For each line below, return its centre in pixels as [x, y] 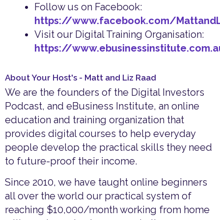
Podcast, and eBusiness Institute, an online [102, 106]
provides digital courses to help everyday [100, 133]
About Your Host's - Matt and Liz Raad [81, 77]
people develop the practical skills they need [109, 147]
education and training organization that [95, 120]
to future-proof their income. [72, 161]
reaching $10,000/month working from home [107, 209]
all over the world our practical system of [98, 196]
